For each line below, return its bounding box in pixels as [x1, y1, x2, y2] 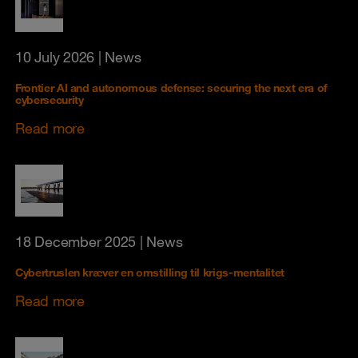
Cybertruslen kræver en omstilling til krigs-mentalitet [15, 265, 285, 280]
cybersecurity [15, 93, 84, 107]
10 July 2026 [15, 48, 94, 66]
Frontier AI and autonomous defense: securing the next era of [15, 81, 328, 95]
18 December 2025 [15, 233, 136, 250]
